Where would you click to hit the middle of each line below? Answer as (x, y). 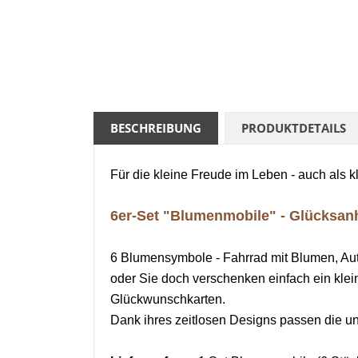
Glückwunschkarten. (168, 299)
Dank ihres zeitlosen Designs (193, 320)
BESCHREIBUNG (156, 127)
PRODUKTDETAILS (294, 127)
